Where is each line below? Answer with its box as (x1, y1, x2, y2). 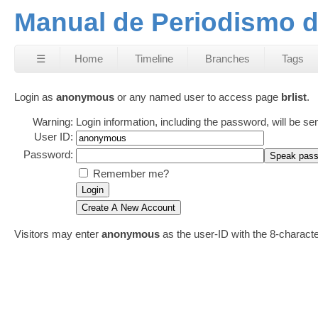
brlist (281, 90, 307, 103)
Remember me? (93, 167, 169, 180)
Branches (205, 53, 250, 65)
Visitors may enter (14, 227, 102, 240)
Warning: (33, 115, 73, 128)
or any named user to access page (114, 90, 281, 103)
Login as (14, 90, 56, 103)
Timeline (135, 53, 173, 65)
